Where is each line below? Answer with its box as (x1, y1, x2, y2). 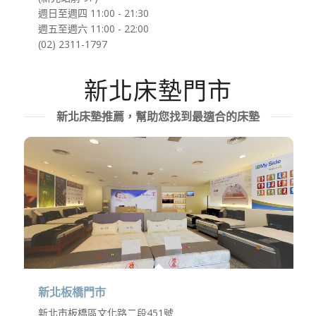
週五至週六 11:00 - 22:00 (37, 22, 149, 36)
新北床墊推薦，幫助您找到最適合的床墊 (56, 108, 260, 124)
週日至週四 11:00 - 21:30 (37, 6, 149, 20)
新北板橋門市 (37, 286, 106, 298)
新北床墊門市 (83, 73, 232, 107)
